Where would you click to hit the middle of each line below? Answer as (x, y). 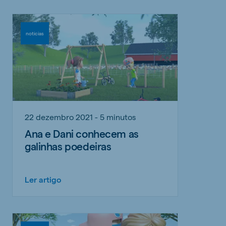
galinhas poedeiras (68, 146)
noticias (35, 33)
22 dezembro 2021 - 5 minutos (80, 117)
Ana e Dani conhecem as (82, 133)
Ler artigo (43, 179)
